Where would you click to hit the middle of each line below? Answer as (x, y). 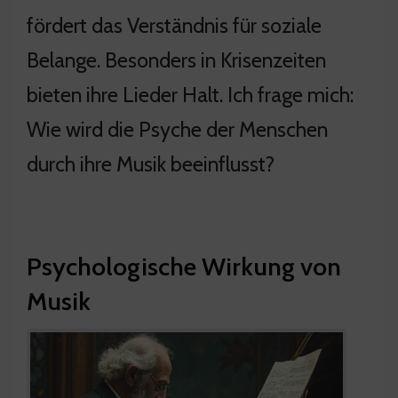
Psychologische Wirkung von (184, 266)
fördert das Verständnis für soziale (174, 25)
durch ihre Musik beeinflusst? (151, 163)
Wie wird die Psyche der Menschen (177, 129)
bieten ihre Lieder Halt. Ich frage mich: (190, 94)
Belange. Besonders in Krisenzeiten (176, 60)
